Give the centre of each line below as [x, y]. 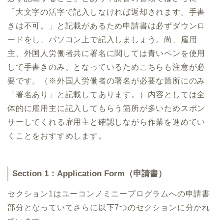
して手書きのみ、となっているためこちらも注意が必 [107, 67]
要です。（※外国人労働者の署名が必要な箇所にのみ [107, 81]
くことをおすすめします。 [57, 136]
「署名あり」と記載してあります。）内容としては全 [107, 95]
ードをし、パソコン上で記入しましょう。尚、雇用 [102, 40]
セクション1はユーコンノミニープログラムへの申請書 [109, 194]
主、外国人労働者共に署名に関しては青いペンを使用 [107, 54]
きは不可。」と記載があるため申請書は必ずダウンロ [107, 26]
